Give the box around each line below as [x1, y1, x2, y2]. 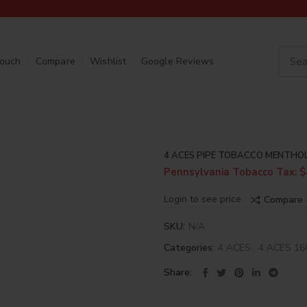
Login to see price [164, 193, 241, 206]
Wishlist [89, 55, 127, 68]
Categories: [164, 241, 217, 254]
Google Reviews [140, 55, 214, 68]
